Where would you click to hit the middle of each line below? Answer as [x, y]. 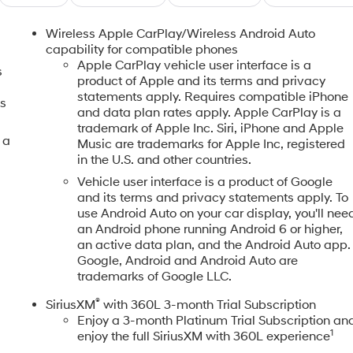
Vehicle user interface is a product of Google [205, 182]
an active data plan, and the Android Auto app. [214, 245]
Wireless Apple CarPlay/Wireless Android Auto [181, 33]
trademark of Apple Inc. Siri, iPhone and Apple [211, 128]
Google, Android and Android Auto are [188, 260]
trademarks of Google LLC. [155, 276]
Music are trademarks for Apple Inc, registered [212, 144]
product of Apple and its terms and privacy [202, 81]
